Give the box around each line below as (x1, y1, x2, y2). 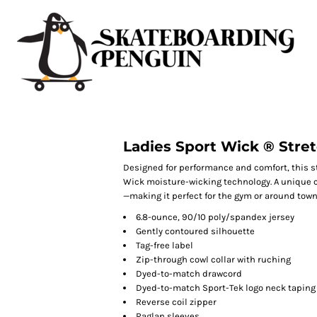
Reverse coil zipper (136, 296, 217, 307)
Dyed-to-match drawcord (136, 268, 242, 279)
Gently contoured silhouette (136, 226, 255, 236)
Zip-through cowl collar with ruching (136, 254, 291, 265)
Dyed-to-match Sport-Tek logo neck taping (136, 282, 316, 293)
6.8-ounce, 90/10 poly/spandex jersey (136, 212, 294, 222)
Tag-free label (136, 240, 193, 250)
